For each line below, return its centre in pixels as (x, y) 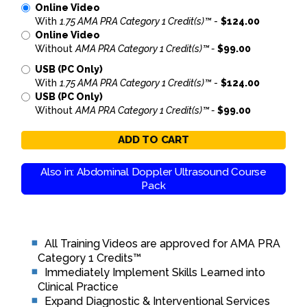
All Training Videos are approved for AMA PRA (162, 244)
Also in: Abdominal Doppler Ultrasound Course (153, 172)
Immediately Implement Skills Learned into (155, 272)
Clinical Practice (78, 287)
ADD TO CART (153, 140)
